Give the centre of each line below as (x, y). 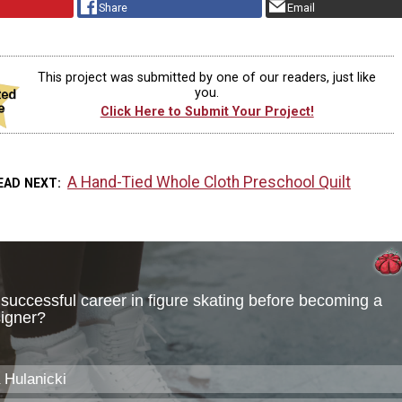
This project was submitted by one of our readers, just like (207, 77)
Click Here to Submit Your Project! (207, 112)
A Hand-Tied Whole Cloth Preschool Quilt (210, 182)
